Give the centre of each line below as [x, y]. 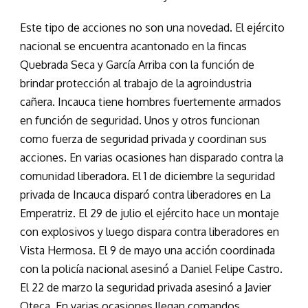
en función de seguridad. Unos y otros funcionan [140, 121]
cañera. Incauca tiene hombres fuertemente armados [151, 102]
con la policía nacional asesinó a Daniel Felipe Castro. [151, 269]
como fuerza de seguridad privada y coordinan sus [143, 139]
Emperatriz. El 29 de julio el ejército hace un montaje [150, 213]
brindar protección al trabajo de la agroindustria [136, 84]
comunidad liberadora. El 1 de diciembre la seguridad [147, 176]
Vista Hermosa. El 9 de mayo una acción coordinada [147, 251]
